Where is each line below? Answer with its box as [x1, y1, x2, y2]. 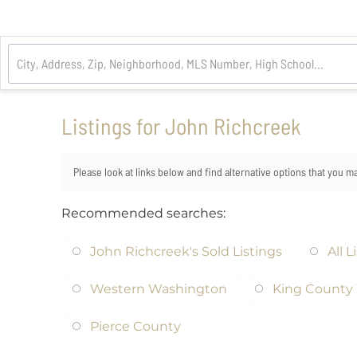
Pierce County [90, 319, 181, 334]
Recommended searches [61, 206, 223, 221]
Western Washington [90, 281, 227, 296]
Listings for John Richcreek [61, 112, 301, 139]
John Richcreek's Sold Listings [90, 244, 282, 259]
